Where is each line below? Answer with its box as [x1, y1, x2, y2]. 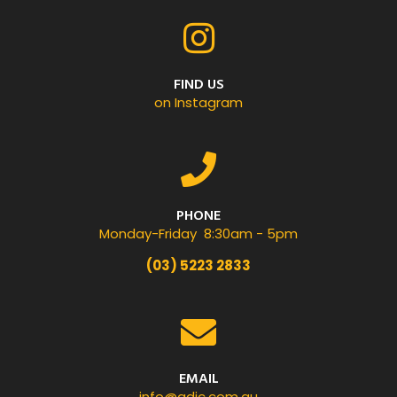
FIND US [173, 74, 224, 97]
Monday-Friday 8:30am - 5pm [99, 224, 298, 243]
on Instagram [154, 93, 243, 112]
